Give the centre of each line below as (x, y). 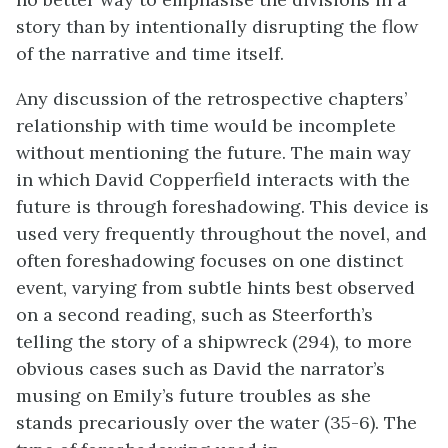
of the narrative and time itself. (150, 53)
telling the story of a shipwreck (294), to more (214, 341)
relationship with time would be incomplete (206, 125)
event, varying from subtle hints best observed (215, 287)
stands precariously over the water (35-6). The (216, 422)
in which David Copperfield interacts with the (213, 179)
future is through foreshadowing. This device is (222, 206)
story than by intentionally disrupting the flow (217, 26)
